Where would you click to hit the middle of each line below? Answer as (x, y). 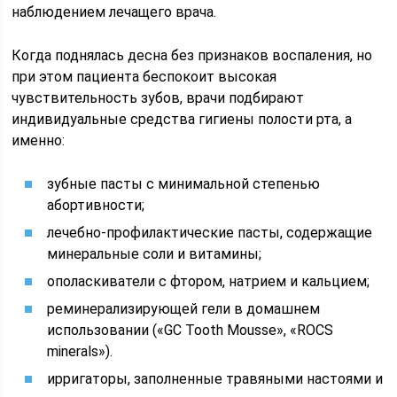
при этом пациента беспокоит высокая (144, 77)
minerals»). (80, 351)
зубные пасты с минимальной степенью (184, 184)
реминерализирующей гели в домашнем (184, 309)
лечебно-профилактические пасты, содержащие (210, 233)
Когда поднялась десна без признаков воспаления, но (192, 55)
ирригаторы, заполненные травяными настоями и (215, 379)
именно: (39, 140)
